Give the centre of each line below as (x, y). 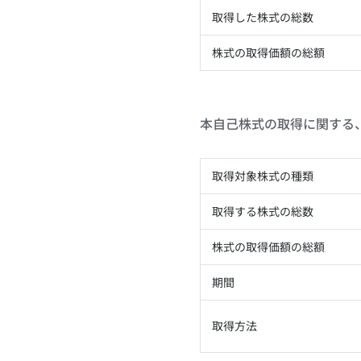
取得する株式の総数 (263, 212)
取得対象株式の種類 (263, 176)
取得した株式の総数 (263, 17)
